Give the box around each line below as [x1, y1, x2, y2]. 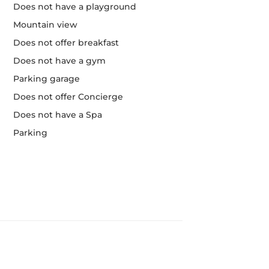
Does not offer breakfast [13, 37, 119, 48]
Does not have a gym [13, 55, 106, 66]
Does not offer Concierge [13, 91, 123, 102]
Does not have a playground [13, 1, 136, 12]
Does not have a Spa [13, 109, 102, 120]
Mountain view [13, 19, 77, 30]
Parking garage [13, 73, 80, 84]
